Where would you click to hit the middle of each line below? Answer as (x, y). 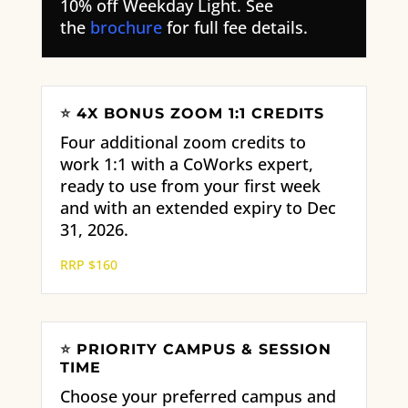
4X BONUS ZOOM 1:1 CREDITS (200, 114)
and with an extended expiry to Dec (198, 208)
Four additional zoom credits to (183, 143)
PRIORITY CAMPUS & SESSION (204, 350)
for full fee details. (237, 28)
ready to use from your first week (190, 186)
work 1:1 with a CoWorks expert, (186, 164)
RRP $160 (88, 265)
